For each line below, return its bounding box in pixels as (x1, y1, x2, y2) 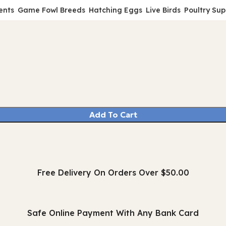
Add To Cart (89, 109, 137, 120)
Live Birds (145, 6, 181, 15)
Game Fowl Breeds (17, 6, 85, 15)
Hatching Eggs (88, 6, 142, 15)
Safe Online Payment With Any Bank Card (27, 208, 199, 218)
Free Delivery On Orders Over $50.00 (37, 167, 189, 178)
